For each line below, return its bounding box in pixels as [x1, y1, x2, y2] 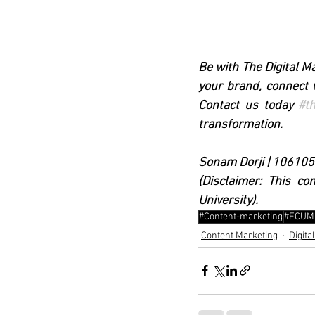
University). [198, 193, 261, 208]
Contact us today [198, 98, 299, 113]
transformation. [198, 117, 283, 132]
